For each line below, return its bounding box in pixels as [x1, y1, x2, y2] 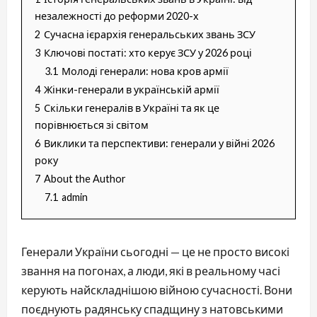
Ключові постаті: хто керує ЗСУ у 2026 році [44, 46, 252, 59]
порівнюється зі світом [35, 118, 149, 131]
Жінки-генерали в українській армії [44, 83, 219, 96]
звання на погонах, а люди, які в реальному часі [21, 263, 280, 277]
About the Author [44, 172, 126, 185]
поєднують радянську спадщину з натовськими [21, 301, 283, 316]
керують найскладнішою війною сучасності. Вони [21, 282, 292, 296]
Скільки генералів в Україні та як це [44, 101, 219, 114]
